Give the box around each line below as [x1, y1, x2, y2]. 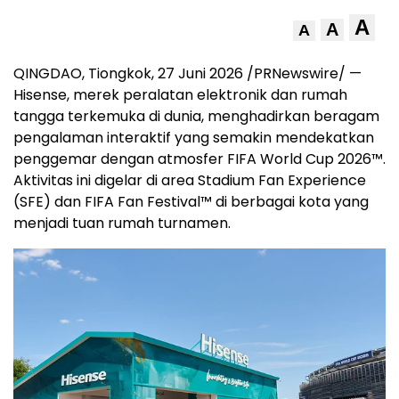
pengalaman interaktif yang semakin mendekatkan [13, 127, 374, 148]
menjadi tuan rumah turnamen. [13, 213, 231, 233]
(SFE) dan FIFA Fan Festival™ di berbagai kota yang [13, 191, 369, 212]
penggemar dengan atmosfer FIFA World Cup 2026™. [13, 149, 386, 169]
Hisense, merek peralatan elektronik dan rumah [13, 85, 347, 105]
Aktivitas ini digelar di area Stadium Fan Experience [13, 170, 366, 191]
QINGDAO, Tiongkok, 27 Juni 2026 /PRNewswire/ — [13, 63, 362, 84]
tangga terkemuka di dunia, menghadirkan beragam [13, 106, 379, 126]
